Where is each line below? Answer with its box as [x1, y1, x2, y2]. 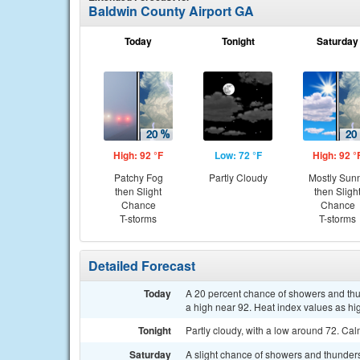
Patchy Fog [113, 170, 163, 184]
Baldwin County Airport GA [88, 2, 254, 20]
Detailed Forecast [88, 256, 195, 275]
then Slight [115, 184, 162, 198]
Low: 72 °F [214, 148, 262, 162]
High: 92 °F [113, 148, 163, 162]
